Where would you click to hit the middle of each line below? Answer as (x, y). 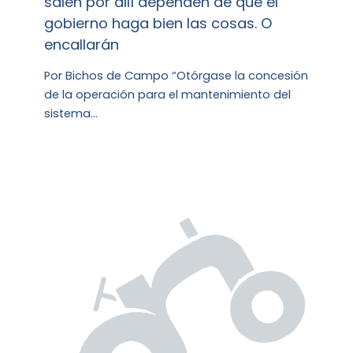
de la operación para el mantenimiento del (168, 95)
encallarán (82, 44)
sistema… (71, 114)
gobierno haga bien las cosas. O (158, 23)
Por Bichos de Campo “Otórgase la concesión (176, 76)
